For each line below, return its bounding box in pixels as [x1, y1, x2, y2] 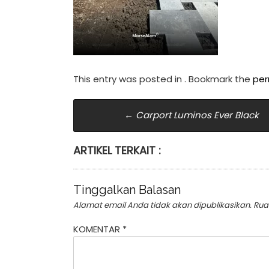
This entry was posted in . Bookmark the [73, 72, 253, 85]
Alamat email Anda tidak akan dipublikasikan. [73, 199, 252, 211]
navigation [73, 119, 176, 144]
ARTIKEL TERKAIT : [73, 142, 161, 158]
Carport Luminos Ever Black [133, 109, 259, 121]
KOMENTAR [73, 222, 122, 235]
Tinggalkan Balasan [73, 183, 181, 197]
